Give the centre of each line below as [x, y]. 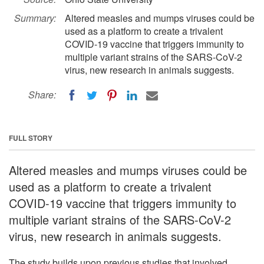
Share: [42, 95]
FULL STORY [31, 138]
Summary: [35, 18]
